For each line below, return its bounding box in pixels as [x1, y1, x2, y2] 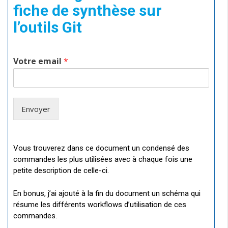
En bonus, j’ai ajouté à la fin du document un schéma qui [13, 188, 201, 198]
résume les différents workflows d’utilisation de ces [13, 199, 186, 209]
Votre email [13, 55, 64, 67]
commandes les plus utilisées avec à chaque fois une [13, 155, 192, 164]
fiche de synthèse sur [13, 2, 162, 20]
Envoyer [21, 104, 50, 115]
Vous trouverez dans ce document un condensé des [13, 144, 189, 153]
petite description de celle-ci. [13, 166, 109, 176]
